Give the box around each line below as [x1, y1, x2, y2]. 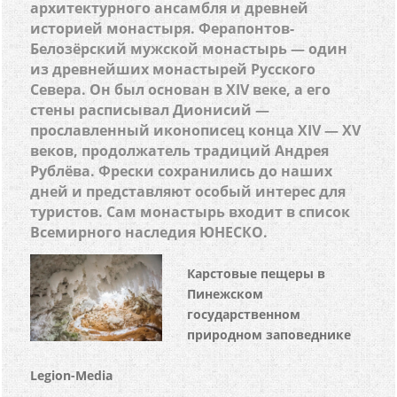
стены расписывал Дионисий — [30, 100, 270, 120]
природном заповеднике [187, 326, 352, 343]
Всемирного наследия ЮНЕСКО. [30, 222, 269, 242]
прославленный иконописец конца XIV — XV [30, 121, 362, 140]
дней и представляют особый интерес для [30, 182, 346, 201]
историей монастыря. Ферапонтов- [30, 19, 295, 38]
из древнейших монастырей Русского [30, 59, 316, 79]
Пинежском [187, 285, 264, 302]
